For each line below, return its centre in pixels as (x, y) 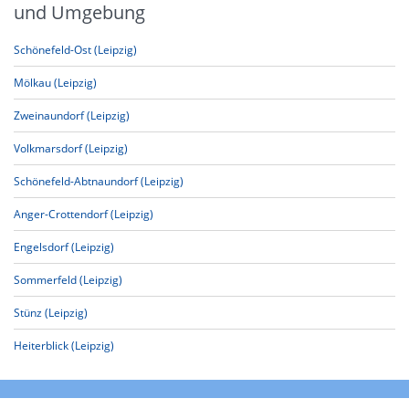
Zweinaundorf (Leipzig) (72, 115)
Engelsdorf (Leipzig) (64, 247)
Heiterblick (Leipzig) (64, 346)
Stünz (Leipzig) (51, 313)
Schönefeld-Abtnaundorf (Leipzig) (99, 181)
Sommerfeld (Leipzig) (68, 280)
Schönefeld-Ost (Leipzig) (75, 50)
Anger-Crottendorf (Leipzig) (84, 214)
